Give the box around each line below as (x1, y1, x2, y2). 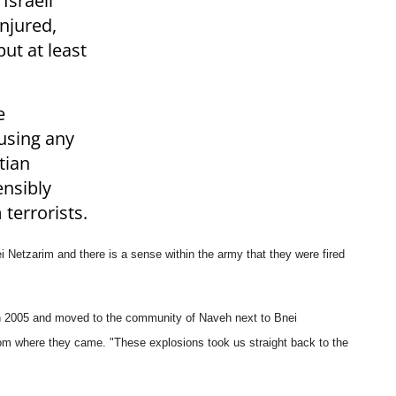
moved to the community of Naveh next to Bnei (51, 311, 297, 325)
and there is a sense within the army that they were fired (57, 247, 345, 262)
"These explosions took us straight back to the (110, 336, 348, 350)
